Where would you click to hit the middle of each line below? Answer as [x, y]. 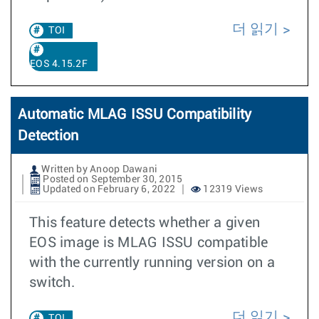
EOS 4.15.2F [59, 64]
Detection [48, 136]
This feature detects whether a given [145, 223]
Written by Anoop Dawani [98, 169]
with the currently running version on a [152, 263]
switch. [52, 283]
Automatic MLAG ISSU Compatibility [135, 115]
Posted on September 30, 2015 [112, 179]
